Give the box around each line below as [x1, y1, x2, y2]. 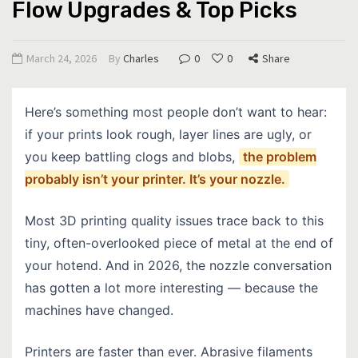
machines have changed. [25, 301, 173, 318]
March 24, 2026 [26, 50, 97, 66]
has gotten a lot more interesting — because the [25, 279, 318, 296]
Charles [123, 50, 159, 66]
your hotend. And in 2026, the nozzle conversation [25, 257, 332, 273]
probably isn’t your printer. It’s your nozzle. [25, 170, 285, 187]
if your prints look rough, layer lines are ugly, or [25, 125, 312, 142]
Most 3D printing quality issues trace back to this [25, 212, 324, 229]
